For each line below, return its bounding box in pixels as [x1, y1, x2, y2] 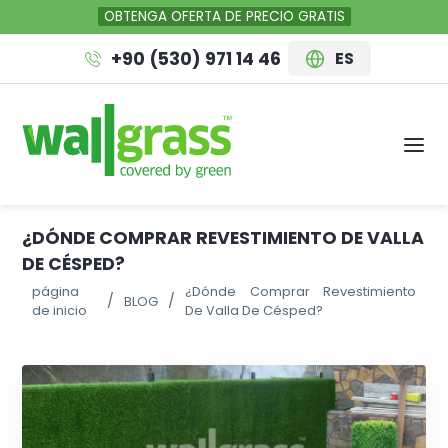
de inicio [32, 302, 88, 319]
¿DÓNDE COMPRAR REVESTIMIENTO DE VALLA [22, 226, 425, 250]
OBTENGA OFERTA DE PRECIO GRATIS [103, 7, 345, 26]
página [32, 283, 80, 300]
